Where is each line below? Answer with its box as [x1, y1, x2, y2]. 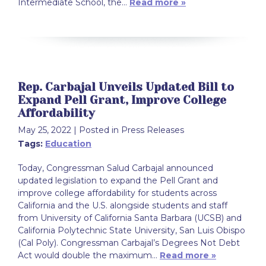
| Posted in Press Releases [74, 125, 184, 135]
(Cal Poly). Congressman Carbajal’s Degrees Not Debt [18, 237, 240, 248]
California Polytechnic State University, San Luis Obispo [18, 225, 245, 236]
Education [45, 138, 91, 149]
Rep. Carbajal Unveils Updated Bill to [18, 80, 234, 94]
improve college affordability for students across [18, 188, 217, 198]
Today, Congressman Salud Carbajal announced [18, 163, 213, 173]
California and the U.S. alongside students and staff [18, 200, 227, 211]
